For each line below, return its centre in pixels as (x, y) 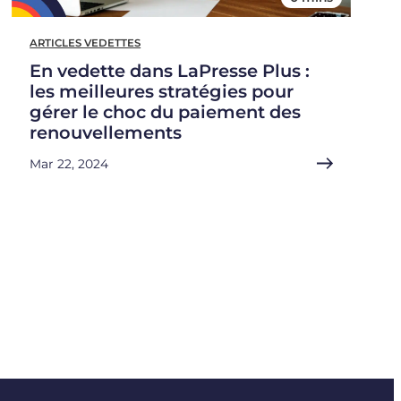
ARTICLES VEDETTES (85, 43)
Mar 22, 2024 (69, 163)
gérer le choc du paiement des (166, 111)
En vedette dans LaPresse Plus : (170, 70)
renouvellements (106, 132)
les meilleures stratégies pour (162, 91)
